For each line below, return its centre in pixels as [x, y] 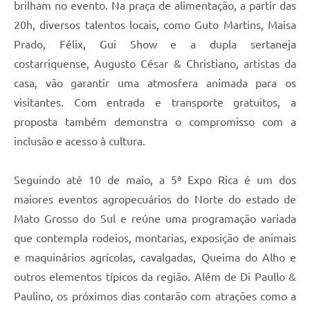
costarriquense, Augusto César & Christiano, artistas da [155, 64]
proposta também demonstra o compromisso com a [155, 122]
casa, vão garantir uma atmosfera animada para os [155, 83]
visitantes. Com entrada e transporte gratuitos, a [155, 103]
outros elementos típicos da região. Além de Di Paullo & [155, 277]
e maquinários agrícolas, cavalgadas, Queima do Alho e [155, 258]
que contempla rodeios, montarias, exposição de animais [155, 238]
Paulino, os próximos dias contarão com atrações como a [155, 297]
